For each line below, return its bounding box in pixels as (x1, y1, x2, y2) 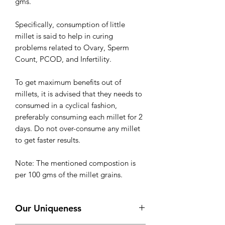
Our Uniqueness (15, 202, 81, 214)
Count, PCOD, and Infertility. (15, 54, 111, 64)
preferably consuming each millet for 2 (15, 112, 143, 122)
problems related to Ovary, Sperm (15, 43, 129, 53)
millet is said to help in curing (15, 31, 113, 41)
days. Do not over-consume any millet (15, 124, 140, 134)
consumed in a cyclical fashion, (15, 100, 117, 110)
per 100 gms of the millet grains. (15, 170, 123, 180)
